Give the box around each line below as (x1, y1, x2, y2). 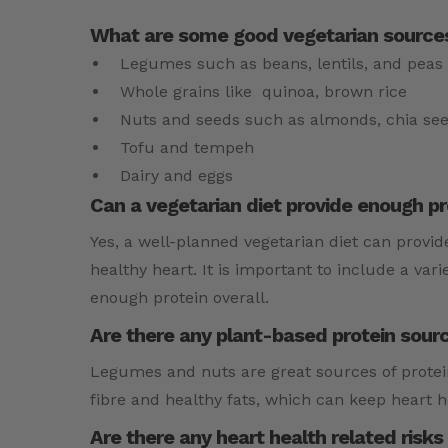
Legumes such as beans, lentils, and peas (120, 54, 443, 74)
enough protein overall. (90, 288, 269, 308)
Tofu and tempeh (120, 138, 254, 158)
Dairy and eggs (120, 166, 233, 186)
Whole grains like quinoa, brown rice (120, 82, 407, 102)
